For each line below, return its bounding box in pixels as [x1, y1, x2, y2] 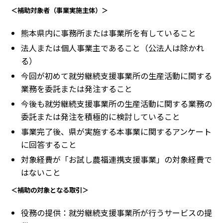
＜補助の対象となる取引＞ [11, 185, 89, 195]
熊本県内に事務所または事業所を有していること [21, 27, 196, 39]
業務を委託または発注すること [21, 83, 132, 95]
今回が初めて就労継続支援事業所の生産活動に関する [21, 70, 212, 82]
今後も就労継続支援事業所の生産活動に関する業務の [21, 98, 212, 110]
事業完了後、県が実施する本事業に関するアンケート [21, 125, 212, 138]
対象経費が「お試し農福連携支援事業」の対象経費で [21, 153, 212, 166]
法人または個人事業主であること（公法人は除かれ [21, 42, 204, 54]
